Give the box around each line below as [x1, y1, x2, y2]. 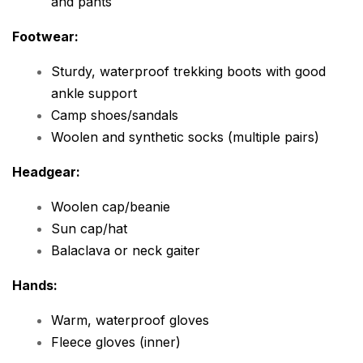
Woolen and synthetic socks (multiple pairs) [51, 129, 319, 146]
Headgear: [12, 164, 80, 181]
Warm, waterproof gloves [51, 312, 209, 329]
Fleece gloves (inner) [51, 334, 181, 351]
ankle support [51, 85, 137, 102]
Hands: [12, 277, 58, 294]
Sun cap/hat [51, 220, 127, 237]
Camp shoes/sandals [51, 107, 178, 124]
